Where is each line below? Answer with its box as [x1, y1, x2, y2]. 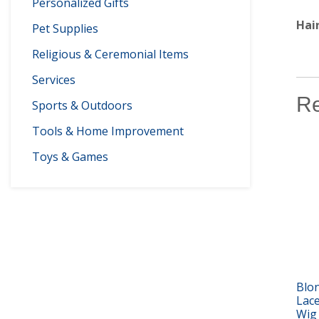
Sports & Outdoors [32, 98, 132, 113]
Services [32, 72, 75, 88]
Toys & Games [32, 149, 108, 164]
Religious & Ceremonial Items [32, 46, 189, 62]
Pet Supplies [32, 21, 98, 36]
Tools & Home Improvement [32, 123, 184, 139]
